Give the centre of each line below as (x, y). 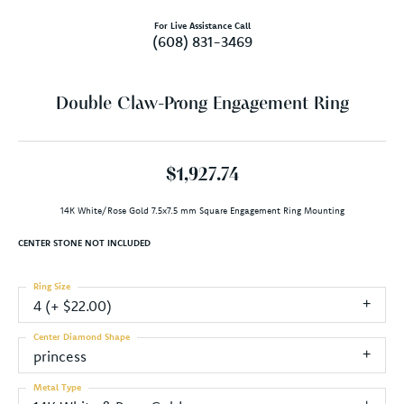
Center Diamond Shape (82, 336)
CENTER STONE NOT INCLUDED (84, 243)
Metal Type (57, 387)
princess (60, 356)
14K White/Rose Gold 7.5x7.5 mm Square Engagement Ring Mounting (202, 210)
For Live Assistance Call (202, 25)
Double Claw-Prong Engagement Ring (202, 104)
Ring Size (52, 286)
